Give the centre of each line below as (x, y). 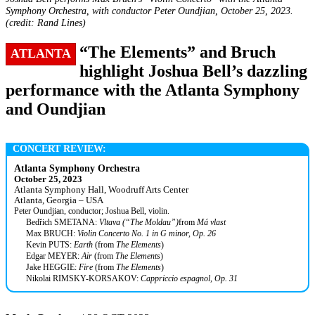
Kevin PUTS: (50, 245)
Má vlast (212, 222)
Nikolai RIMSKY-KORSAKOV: (84, 278)
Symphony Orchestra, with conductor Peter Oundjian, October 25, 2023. (149, 10)
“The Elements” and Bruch (177, 52)
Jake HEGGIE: (53, 267)
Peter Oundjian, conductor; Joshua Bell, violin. (92, 211)
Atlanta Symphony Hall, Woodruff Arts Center (101, 189)
